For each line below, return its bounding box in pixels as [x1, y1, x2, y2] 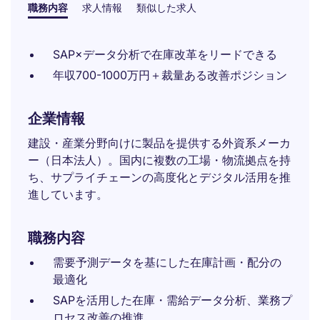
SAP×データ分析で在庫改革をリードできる [53, 47, 277, 61]
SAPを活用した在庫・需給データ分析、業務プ [53, 293, 292, 307]
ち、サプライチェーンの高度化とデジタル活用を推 [28, 170, 291, 184]
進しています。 [28, 187, 108, 201]
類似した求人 [136, 1, 196, 14]
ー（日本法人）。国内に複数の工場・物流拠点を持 [28, 153, 291, 167]
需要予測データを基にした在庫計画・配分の [53, 255, 281, 269]
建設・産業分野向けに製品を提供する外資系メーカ [28, 136, 291, 150]
